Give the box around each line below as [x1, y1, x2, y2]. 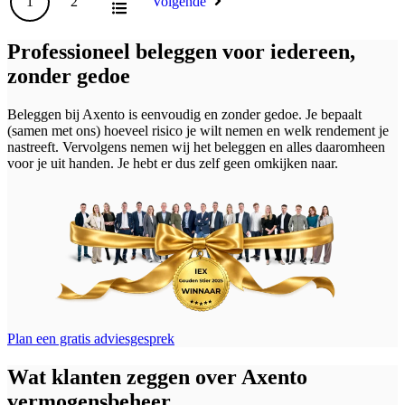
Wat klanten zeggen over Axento [7, 364, 307, 389]
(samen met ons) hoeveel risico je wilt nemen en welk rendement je [7, 123, 389, 139]
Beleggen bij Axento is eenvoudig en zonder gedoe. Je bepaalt [7, 107, 362, 123]
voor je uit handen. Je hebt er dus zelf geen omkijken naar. [7, 155, 338, 172]
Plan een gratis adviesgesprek [7, 330, 174, 346]
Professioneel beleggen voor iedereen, [7, 40, 355, 64]
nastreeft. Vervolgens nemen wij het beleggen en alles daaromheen [7, 139, 385, 155]
